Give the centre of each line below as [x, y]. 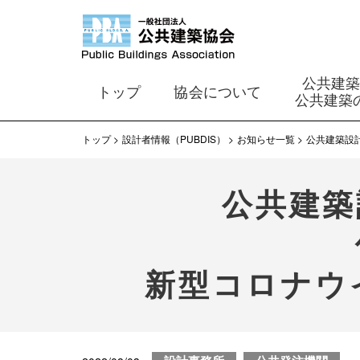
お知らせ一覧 [266, 139]
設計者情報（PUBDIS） [174, 139]
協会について [218, 92]
